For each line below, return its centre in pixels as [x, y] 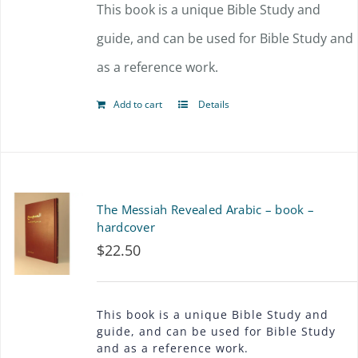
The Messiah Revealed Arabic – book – [206, 209]
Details [213, 104]
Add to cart [138, 104]
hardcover [126, 227]
